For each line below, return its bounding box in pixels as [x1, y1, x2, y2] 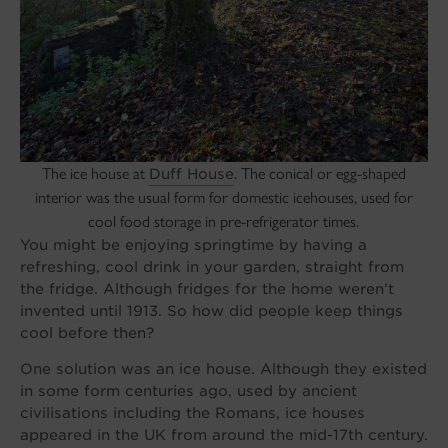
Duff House [148, 164, 234, 182]
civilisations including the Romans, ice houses [19, 404, 365, 422]
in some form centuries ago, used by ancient [19, 382, 357, 400]
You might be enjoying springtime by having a [19, 235, 367, 253]
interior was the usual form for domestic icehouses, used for [34, 187, 413, 207]
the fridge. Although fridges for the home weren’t [19, 279, 394, 297]
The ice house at [41, 163, 149, 183]
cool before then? [19, 323, 154, 341]
